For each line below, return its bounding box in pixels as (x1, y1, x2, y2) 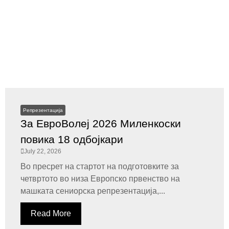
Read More (31, 209, 71, 218)
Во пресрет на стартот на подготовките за (20, 162, 179, 171)
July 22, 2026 (24, 148, 61, 155)
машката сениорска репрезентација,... (20, 187, 165, 195)
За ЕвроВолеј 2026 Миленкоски (20, 118, 181, 129)
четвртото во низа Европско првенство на (20, 174, 180, 183)
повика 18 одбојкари (20, 133, 123, 145)
